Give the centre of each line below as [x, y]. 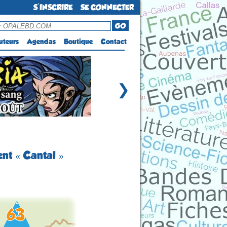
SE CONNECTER [107, 7]
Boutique [78, 42]
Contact [114, 42]
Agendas [41, 42]
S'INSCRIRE [53, 7]
